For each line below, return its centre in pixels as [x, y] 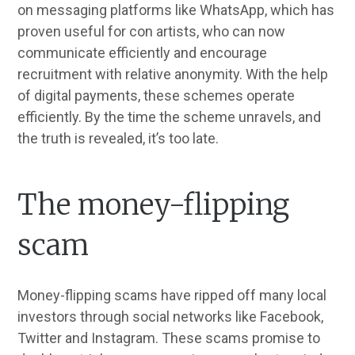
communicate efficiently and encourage [143, 53]
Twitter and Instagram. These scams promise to [169, 338]
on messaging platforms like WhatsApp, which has [176, 10]
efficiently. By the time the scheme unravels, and [170, 117]
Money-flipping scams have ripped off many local [172, 295]
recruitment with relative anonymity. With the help [173, 74]
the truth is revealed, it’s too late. [118, 139]
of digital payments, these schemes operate [157, 96]
